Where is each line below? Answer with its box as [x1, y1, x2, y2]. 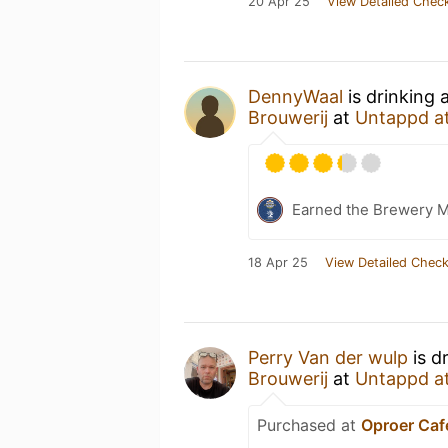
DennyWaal [248, 85, 343, 107]
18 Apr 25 [248, 254, 308, 270]
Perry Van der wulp [248, 346, 408, 368]
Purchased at [257, 414, 361, 435]
